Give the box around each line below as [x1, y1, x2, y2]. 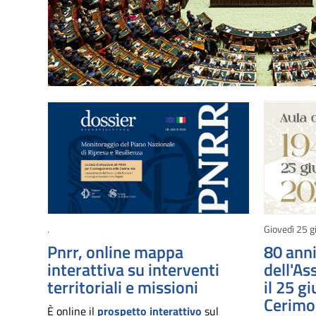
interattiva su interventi [47, 257, 219, 283]
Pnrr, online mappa [47, 239, 183, 265]
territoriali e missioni [47, 274, 198, 300]
